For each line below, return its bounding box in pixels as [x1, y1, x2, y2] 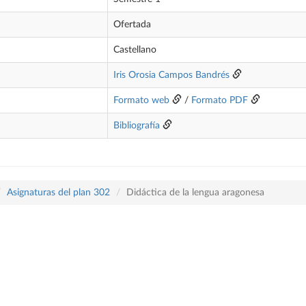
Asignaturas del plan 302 [7, 188, 110, 197]
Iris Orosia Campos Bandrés [113, 70, 229, 80]
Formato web [113, 96, 169, 105]
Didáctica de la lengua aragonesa [126, 188, 264, 197]
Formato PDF [191, 96, 248, 105]
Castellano [113, 45, 156, 55]
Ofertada [113, 20, 151, 29]
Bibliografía [113, 121, 160, 130]
